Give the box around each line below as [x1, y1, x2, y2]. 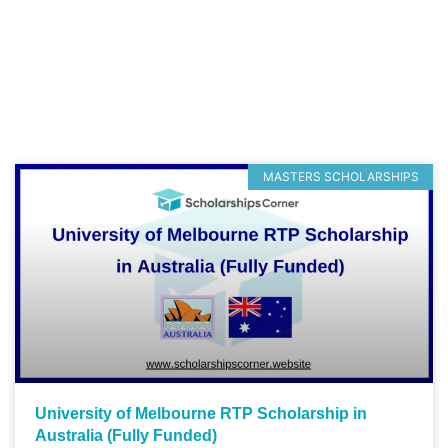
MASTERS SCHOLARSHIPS [262, 168, 419, 184]
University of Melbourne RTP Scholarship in [35, 404, 367, 422]
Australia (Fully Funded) [35, 426, 217, 444]
